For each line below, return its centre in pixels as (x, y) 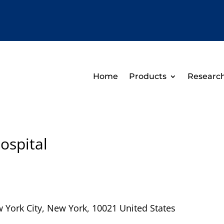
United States (147, 208)
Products (148, 76)
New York (67, 208)
